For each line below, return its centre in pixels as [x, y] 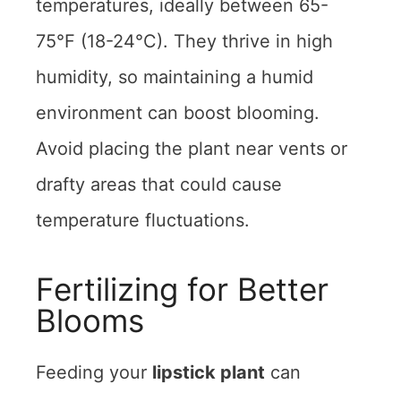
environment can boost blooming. [178, 113]
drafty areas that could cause [159, 185]
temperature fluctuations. [143, 221]
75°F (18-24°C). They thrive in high [184, 42]
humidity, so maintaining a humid [175, 77]
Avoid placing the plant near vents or [192, 149]
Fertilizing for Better [182, 290]
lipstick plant [209, 373]
